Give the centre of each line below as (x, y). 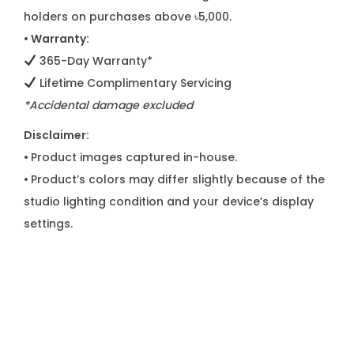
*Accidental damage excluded (108, 105)
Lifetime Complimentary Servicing (134, 83)
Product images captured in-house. (134, 157)
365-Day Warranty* (94, 61)
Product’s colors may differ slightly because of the (178, 179)
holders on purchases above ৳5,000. (128, 17)
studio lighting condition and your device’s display (169, 201)
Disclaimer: (56, 135)
